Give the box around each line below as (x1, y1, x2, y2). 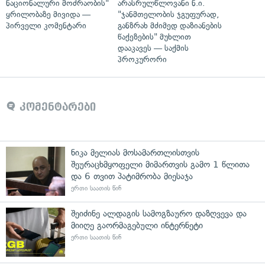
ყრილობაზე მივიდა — (6, 9, 91, 20)
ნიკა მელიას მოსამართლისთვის (71, 147, 199, 158)
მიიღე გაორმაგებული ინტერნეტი (71, 219, 203, 231)
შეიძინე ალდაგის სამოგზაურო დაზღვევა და (71, 208, 247, 219)
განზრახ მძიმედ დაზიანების (118, 20, 222, 31)
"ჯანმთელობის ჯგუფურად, (118, 9, 219, 20)
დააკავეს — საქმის (118, 43, 189, 53)
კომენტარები (16, 101, 96, 113)
